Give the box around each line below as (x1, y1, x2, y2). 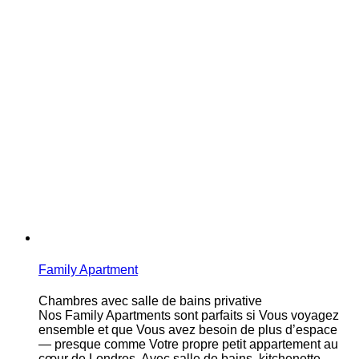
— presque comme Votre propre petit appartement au (38, 337, 338, 351)
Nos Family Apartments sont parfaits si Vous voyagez (38, 308, 339, 322)
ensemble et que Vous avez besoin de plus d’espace (38, 322, 337, 337)
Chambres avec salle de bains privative (38, 293, 262, 308)
